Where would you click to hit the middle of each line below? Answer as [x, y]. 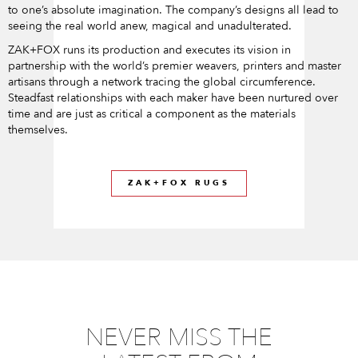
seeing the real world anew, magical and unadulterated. [150, 26]
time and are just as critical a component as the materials [152, 113]
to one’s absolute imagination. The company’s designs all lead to [173, 10]
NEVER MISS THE [179, 337]
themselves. [38, 129]
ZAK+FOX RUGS [179, 183]
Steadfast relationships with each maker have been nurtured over [173, 97]
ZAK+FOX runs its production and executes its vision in [149, 50]
